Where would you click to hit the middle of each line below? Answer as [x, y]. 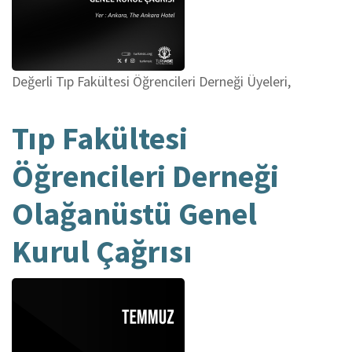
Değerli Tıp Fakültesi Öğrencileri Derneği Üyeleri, [151, 81]
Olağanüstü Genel [134, 213]
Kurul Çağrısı [102, 251]
